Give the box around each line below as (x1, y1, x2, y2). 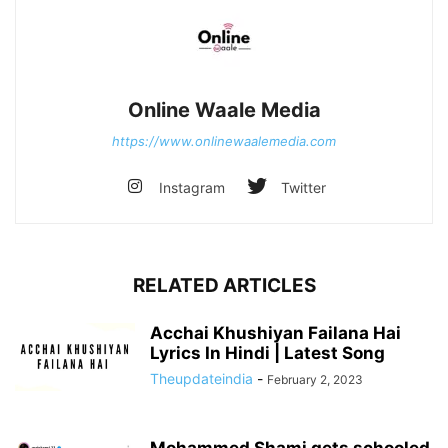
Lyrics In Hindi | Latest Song (150, 343, 385, 363)
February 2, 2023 (267, 372, 363, 387)
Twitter (280, 179, 326, 196)
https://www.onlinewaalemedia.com (112, 133, 336, 149)
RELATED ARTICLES (132, 274, 316, 297)
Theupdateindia (150, 370, 253, 387)
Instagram (158, 179, 225, 196)
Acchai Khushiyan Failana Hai (150, 323, 401, 343)
